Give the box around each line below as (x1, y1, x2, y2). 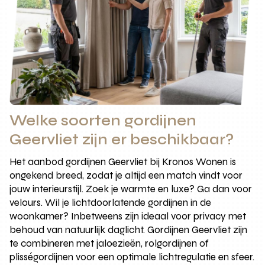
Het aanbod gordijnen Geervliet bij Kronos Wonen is (9, 156, 237, 169)
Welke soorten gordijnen (9, 112, 197, 130)
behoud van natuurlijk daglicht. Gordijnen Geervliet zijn (9, 224, 248, 237)
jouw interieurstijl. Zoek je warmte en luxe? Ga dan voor (9, 183, 253, 196)
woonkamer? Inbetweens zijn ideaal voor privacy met (9, 210, 247, 223)
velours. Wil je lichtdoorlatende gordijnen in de (9, 196, 212, 209)
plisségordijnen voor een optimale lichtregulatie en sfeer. (9, 251, 255, 264)
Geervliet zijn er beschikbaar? (9, 131, 234, 149)
